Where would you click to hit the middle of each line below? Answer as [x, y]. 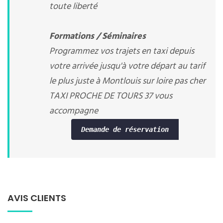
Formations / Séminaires [98, 37]
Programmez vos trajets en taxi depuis [122, 52]
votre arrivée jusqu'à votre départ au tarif [127, 66]
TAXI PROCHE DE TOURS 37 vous [111, 96]
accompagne [74, 111]
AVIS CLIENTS [37, 198]
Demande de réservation [125, 129]
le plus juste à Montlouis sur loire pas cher [127, 81]
